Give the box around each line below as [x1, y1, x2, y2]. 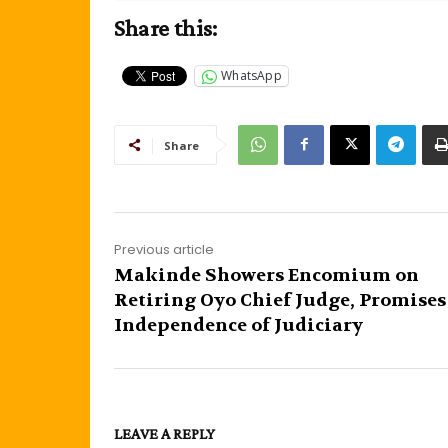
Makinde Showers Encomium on [114, 263, 419, 287]
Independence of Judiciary [114, 313, 363, 337]
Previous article [114, 239, 214, 259]
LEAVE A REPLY [114, 424, 215, 442]
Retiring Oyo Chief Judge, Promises [114, 288, 446, 312]
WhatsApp [221, 67, 282, 85]
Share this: [114, 13, 218, 41]
